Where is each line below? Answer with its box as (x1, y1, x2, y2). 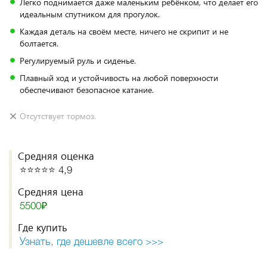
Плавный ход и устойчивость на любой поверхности (20, 72, 218, 83)
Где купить (18, 221, 67, 234)
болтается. (20, 38, 58, 49)
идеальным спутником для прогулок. (20, 8, 160, 20)
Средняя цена (18, 185, 83, 198)
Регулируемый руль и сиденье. (20, 55, 136, 66)
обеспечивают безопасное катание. (20, 84, 154, 95)
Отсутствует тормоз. (20, 110, 96, 122)
